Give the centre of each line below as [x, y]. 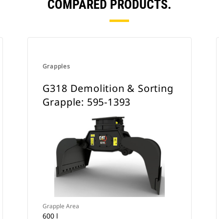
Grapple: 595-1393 [87, 102]
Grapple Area [61, 206]
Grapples [56, 66]
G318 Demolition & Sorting [108, 88]
